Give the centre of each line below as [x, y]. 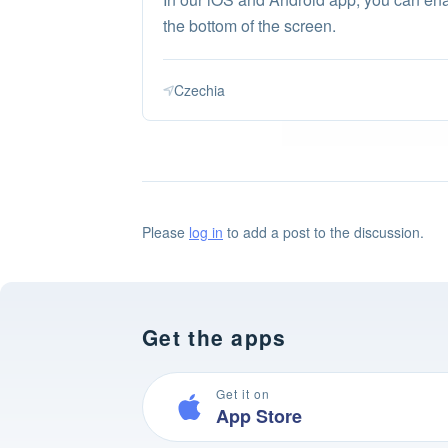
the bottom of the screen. [249, 25]
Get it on [243, 393]
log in [206, 232]
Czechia [199, 90]
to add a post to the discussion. [323, 232]
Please [165, 232]
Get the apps [214, 337]
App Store [259, 415]
